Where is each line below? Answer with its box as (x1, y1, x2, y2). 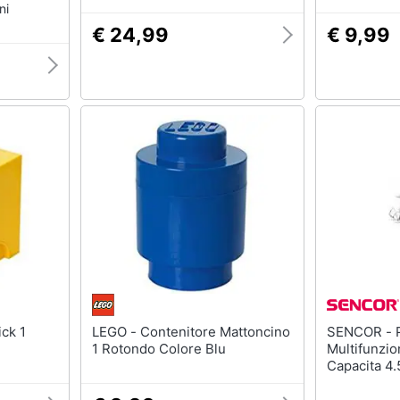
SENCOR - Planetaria (327, 323, 396, 340)
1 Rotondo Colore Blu (91, 340, 226, 357)
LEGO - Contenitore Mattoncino (91, 323, 140, 340)
